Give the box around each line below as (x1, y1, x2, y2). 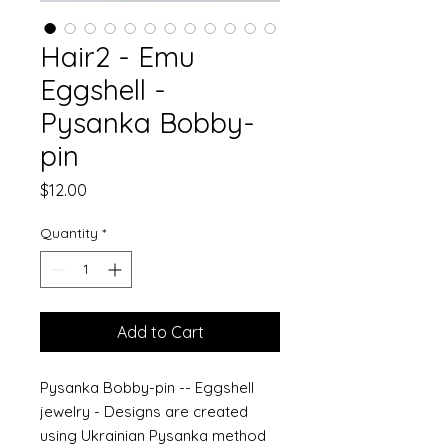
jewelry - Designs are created (40, 402, 248, 421)
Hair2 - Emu (40, 39, 195, 74)
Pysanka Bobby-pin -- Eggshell (40, 378, 254, 397)
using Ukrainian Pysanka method (40, 426, 266, 445)
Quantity (40, 224, 98, 242)
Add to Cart (116, 322, 204, 342)
